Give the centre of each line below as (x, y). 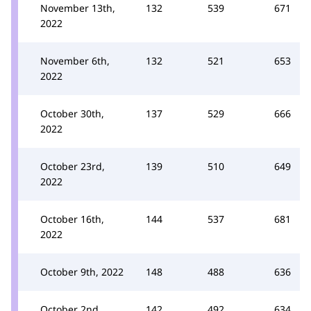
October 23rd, (73, 166)
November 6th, (75, 61)
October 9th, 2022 (82, 272)
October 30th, (72, 114)
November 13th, (78, 8)
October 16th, (72, 219)
